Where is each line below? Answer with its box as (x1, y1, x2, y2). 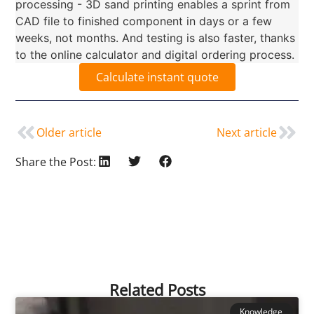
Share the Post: (15, 153, 97, 170)
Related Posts (109, 278, 205, 300)
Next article (216, 124, 277, 140)
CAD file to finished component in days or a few (15, 14, 273, 29)
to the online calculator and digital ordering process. (15, 48, 295, 62)
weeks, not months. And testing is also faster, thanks (15, 31, 296, 46)
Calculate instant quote (95, 69, 219, 86)
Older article (36, 124, 102, 140)
